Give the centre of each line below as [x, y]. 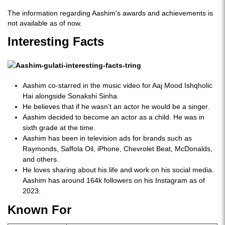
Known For [41, 210]
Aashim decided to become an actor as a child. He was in [114, 117]
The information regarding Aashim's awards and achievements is [110, 13]
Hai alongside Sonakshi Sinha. [71, 96]
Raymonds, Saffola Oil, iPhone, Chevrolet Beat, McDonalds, [118, 149]
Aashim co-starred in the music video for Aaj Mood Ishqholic [118, 85]
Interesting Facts [56, 41]
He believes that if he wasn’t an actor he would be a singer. [116, 106]
